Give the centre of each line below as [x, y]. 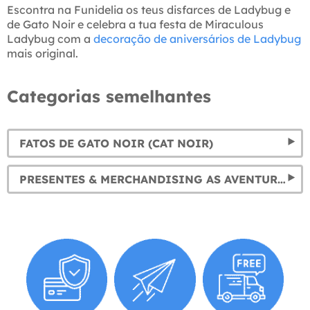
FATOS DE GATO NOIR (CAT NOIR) [116, 143]
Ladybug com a [50, 38]
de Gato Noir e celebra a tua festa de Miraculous [135, 24]
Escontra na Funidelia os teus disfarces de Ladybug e [149, 9]
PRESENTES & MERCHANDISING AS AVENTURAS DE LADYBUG [282, 179]
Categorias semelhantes [109, 96]
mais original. [43, 53]
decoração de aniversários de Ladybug [197, 38]
